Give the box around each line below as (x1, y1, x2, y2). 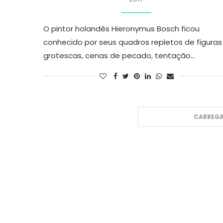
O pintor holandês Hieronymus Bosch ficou (43, 23, 200, 34)
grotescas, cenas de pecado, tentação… (43, 50, 195, 61)
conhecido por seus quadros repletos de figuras (43, 36, 222, 47)
